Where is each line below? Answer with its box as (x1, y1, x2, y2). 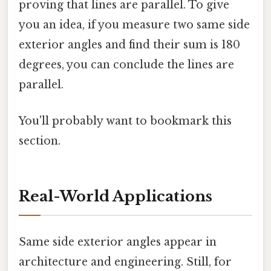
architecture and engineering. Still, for (19, 255, 232, 269)
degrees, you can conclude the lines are (19, 58, 234, 72)
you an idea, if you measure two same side (19, 18, 250, 32)
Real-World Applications (19, 188, 212, 206)
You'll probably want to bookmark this (19, 114, 232, 128)
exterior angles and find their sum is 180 (19, 38, 240, 52)
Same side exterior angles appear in (19, 235, 217, 249)
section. (19, 134, 60, 148)
